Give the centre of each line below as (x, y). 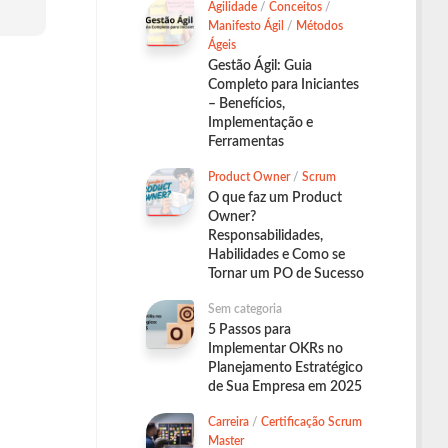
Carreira (228, 422)
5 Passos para (249, 330)
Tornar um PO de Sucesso (286, 274)
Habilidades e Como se (276, 255)
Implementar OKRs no (275, 349)
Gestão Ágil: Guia (260, 66)
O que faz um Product (275, 198)
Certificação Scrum (311, 422)
